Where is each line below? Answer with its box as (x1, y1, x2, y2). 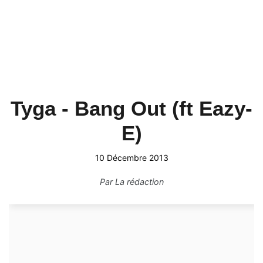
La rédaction (114, 177, 164, 187)
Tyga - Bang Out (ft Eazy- (11, 97, 252, 120)
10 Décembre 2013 (95, 153, 168, 163)
